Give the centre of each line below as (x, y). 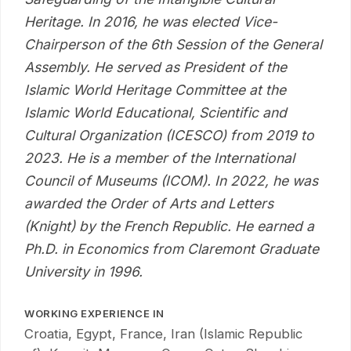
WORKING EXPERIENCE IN (94, 314)
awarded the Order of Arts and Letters (149, 204)
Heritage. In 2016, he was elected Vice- (151, 22)
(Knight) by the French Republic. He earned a (169, 226)
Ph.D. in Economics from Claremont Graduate (172, 249)
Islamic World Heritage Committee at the (155, 90)
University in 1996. (83, 272)
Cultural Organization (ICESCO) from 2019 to (169, 136)
